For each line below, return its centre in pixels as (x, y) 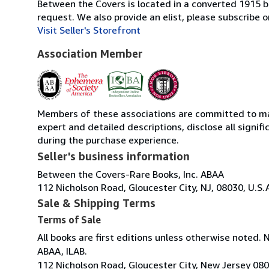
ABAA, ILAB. (62, 251)
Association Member (90, 53)
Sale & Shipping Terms (96, 203)
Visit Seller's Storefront (89, 30)
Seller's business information (113, 156)
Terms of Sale (69, 219)
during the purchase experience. (108, 140)
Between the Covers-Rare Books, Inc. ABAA (131, 174)
